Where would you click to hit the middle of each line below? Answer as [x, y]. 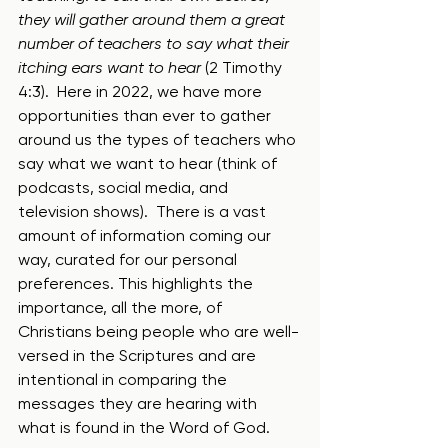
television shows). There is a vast [144, 211]
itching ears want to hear [109, 67]
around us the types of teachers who [159, 139]
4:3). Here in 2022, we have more [142, 91]
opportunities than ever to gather [146, 115]
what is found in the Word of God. [148, 427]
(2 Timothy [243, 67]
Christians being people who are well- [158, 331]
